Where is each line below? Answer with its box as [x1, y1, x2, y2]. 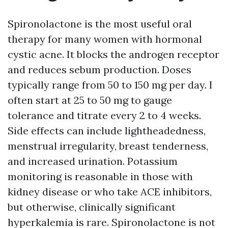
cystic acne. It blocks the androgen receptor [8, 48, 219, 61]
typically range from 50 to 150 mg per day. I [8, 78, 213, 92]
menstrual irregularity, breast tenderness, [8, 139, 208, 153]
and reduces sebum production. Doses [8, 63, 191, 76]
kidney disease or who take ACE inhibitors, [8, 185, 212, 198]
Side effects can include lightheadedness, [8, 124, 206, 137]
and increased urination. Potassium [8, 155, 178, 168]
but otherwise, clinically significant [8, 201, 176, 214]
